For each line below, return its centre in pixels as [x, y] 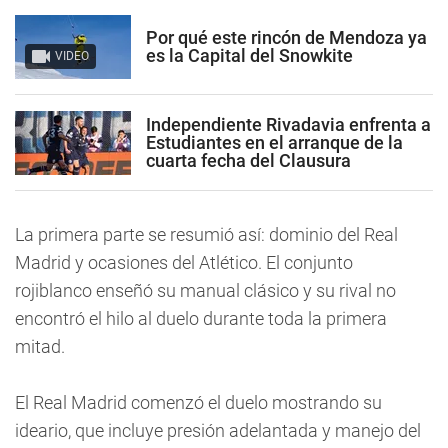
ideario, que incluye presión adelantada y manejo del [218, 430]
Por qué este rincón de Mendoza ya [286, 37]
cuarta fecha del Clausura [248, 160]
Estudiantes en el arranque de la [274, 142]
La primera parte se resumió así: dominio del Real [206, 234]
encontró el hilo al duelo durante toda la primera [201, 318]
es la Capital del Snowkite [249, 55]
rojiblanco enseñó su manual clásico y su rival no [205, 290]
